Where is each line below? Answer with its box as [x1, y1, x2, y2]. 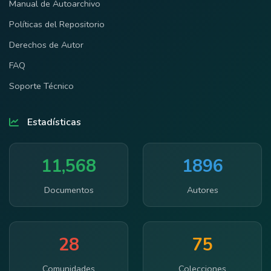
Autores [186, 183, 218, 196]
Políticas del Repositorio [9, 18, 105, 31]
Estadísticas [27, 115, 81, 129]
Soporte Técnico [9, 79, 74, 92]
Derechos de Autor [9, 38, 83, 51]
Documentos [44, 183, 94, 196]
